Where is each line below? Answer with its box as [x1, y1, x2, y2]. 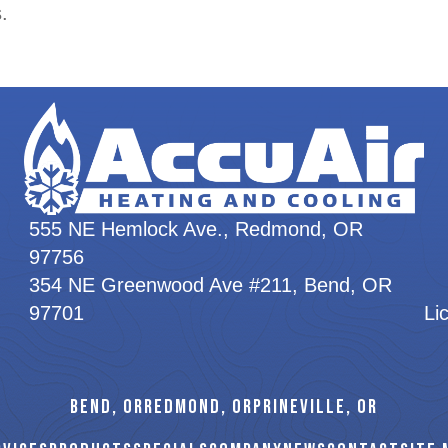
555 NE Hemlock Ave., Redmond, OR [29, 217, 363, 240]
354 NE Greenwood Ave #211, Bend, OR [29, 273, 392, 296]
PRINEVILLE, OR [253, 394, 378, 419]
